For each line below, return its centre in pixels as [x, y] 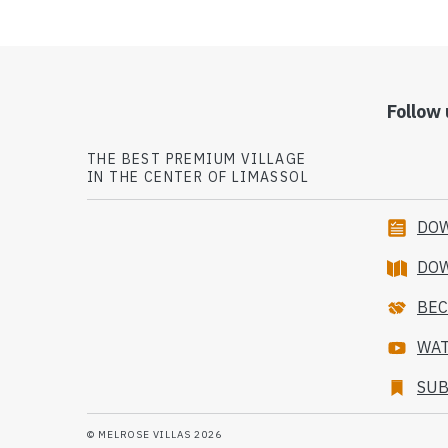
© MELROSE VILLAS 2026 [154, 434]
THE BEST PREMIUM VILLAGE [197, 158]
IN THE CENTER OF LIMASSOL [198, 176]
